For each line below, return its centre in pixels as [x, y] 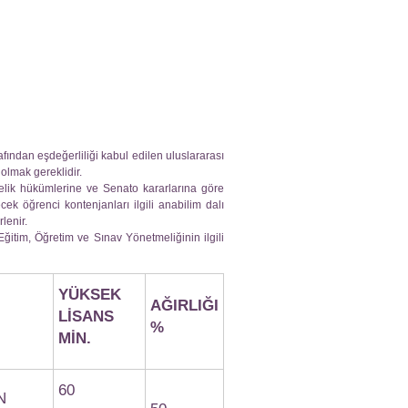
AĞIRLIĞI [184, 306]
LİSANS [86, 316]
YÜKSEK [90, 295]
